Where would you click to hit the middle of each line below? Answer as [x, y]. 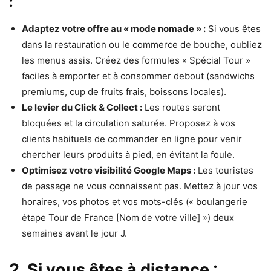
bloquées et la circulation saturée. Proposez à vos [129, 123]
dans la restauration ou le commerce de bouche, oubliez [142, 45]
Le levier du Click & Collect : [82, 108]
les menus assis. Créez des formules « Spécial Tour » [136, 60]
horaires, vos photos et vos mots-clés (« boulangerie [135, 202]
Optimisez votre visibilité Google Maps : [109, 171]
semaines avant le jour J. [74, 233]
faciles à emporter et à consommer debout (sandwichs [138, 76]
